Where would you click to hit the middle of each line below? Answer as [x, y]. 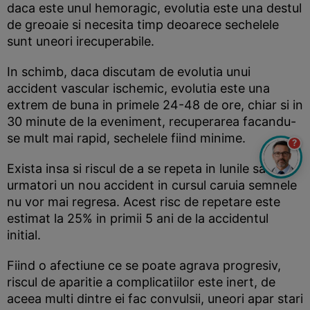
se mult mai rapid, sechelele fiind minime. [126, 138]
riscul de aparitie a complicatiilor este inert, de [141, 282]
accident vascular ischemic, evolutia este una [138, 88]
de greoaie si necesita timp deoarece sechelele [143, 25]
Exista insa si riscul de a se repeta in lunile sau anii [152, 168]
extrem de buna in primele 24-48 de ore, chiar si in [155, 105]
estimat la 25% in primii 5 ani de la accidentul [138, 218]
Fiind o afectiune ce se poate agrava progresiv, [144, 265]
